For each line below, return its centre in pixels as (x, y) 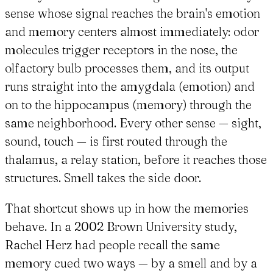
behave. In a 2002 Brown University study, (121, 227)
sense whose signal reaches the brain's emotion (133, 13)
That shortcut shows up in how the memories (127, 208)
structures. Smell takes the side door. (103, 178)
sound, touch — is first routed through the (116, 141)
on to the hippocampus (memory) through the (128, 105)
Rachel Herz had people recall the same (112, 245)
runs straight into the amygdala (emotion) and (130, 87)
